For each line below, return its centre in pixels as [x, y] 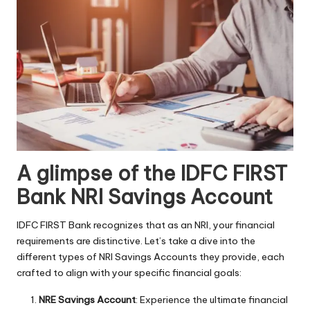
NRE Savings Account [87, 300]
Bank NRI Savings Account [145, 197]
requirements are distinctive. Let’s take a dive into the [136, 241]
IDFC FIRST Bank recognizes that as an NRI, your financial [146, 225]
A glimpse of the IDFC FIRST [152, 174]
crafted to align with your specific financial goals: [129, 273]
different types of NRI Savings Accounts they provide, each [151, 257]
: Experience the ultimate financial [212, 300]
